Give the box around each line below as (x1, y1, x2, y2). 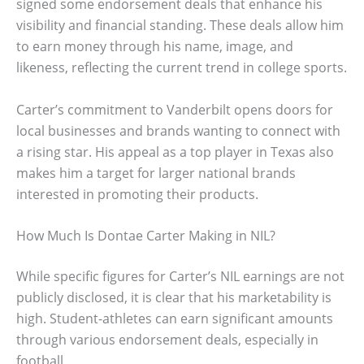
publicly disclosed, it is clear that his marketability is (16, 288, 331, 307)
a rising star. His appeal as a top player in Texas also (16, 142, 334, 161)
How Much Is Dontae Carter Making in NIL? (16, 227, 275, 245)
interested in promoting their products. (16, 184, 258, 203)
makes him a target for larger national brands (16, 163, 296, 182)
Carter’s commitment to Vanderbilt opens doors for (16, 100, 333, 119)
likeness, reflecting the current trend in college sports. (16, 58, 347, 76)
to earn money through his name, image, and (16, 37, 293, 55)
